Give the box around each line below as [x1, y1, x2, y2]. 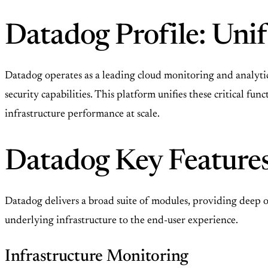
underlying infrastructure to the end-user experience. [5, 215, 238, 227]
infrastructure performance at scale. [5, 109, 160, 120]
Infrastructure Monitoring [5, 248, 188, 266]
